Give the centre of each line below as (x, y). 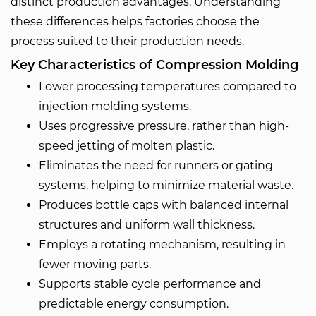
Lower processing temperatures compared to (168, 86)
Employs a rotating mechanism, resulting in (162, 244)
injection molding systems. (115, 106)
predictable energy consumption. (134, 304)
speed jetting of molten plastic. (127, 146)
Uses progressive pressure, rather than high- (164, 126)
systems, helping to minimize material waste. (166, 185)
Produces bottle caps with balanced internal (164, 205)
